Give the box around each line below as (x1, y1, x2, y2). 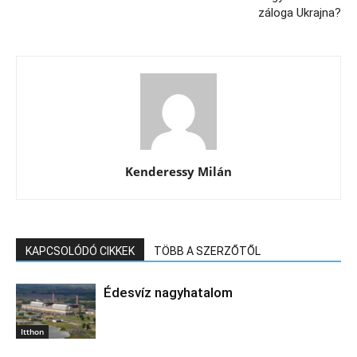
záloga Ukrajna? (258, 5, 341, 20)
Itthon (21, 325, 44, 337)
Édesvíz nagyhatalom (104, 284, 233, 300)
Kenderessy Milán (125, 163, 232, 179)
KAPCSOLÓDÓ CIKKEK (25, 244, 135, 257)
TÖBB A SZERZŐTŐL (154, 244, 261, 257)
